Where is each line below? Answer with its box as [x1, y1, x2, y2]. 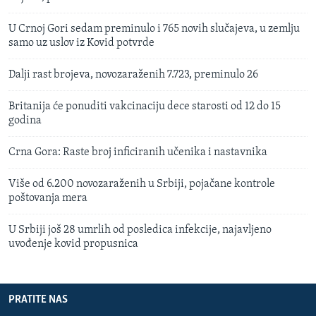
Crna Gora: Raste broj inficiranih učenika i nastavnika [8, 146, 267, 158]
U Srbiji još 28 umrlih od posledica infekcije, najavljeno [8, 224, 272, 236]
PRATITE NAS [8, 293, 68, 305]
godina [8, 114, 42, 126]
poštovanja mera [8, 192, 87, 204]
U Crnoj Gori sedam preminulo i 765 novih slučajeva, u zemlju [8, 23, 300, 35]
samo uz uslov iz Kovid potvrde [8, 37, 154, 49]
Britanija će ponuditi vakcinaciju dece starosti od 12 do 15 [8, 100, 281, 112]
